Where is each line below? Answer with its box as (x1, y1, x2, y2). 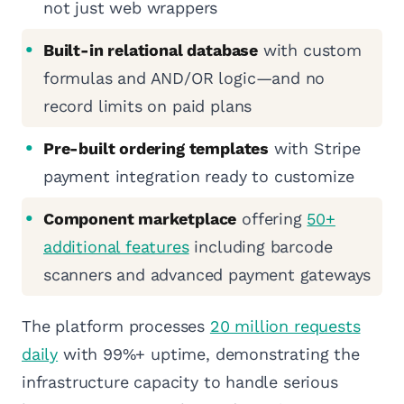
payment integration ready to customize (43, 167, 355, 187)
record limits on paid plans (43, 96, 252, 116)
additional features (43, 237, 189, 257)
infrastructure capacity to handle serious (22, 372, 338, 392)
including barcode (188, 237, 333, 257)
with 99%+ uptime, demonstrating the (58, 344, 360, 364)
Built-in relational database (43, 41, 258, 60)
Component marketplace (43, 209, 237, 229)
